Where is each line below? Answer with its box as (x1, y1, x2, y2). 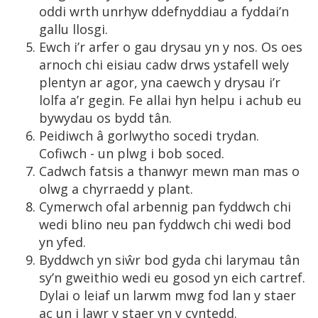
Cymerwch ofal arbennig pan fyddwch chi (39, 198, 291, 215)
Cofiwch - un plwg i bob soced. (39, 145, 228, 162)
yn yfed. (39, 234, 89, 251)
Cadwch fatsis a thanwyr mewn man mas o (39, 163, 300, 180)
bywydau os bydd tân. (39, 109, 175, 126)
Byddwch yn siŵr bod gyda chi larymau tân (39, 251, 300, 268)
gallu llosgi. (39, 21, 111, 38)
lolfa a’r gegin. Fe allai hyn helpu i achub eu (39, 92, 302, 109)
